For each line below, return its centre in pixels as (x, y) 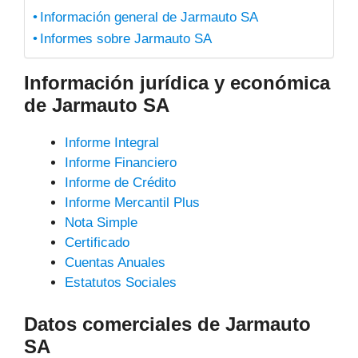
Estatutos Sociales (121, 282)
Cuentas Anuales (115, 263)
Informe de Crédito (120, 183)
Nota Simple (101, 223)
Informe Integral (112, 143)
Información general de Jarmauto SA (149, 17)
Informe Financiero (121, 163)
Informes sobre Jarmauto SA (126, 39)
